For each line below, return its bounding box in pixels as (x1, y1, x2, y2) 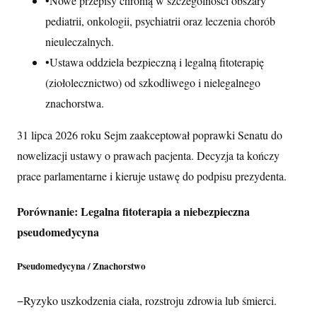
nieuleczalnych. (45, 33, 114, 49)
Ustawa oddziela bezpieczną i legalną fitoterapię (50, 54, 264, 69)
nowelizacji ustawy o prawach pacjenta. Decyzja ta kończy (17, 147, 279, 163)
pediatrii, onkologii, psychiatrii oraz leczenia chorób (45, 13, 275, 28)
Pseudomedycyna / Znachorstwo (17, 259, 146, 274)
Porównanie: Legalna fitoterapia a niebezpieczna (17, 203, 250, 220)
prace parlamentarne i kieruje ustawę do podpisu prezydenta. (17, 168, 287, 183)
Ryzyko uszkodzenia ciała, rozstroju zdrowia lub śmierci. (23, 293, 277, 309)
